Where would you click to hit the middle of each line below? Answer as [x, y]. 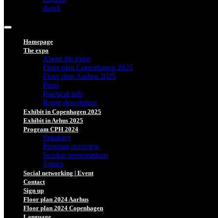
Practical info [63, 94]
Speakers [57, 137]
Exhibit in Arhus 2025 [53, 120]
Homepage [38, 42]
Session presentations [75, 155]
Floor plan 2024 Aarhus [56, 199]
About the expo [67, 59]
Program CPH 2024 [51, 129]
